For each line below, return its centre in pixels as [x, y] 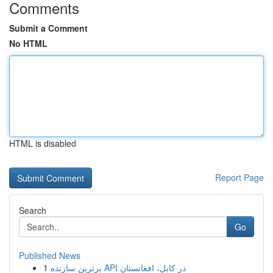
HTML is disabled [43, 143]
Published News [50, 255]
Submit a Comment [48, 28]
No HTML [28, 43]
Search [33, 210]
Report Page [239, 177]
